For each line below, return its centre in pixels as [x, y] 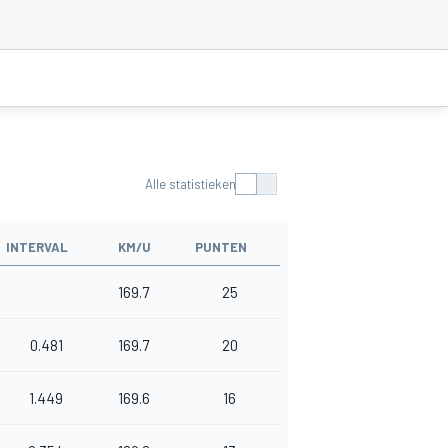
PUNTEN [221, 247]
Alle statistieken [190, 184]
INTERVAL [37, 247]
